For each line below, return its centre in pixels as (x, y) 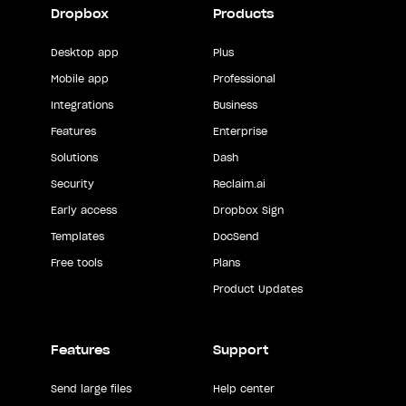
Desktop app (85, 52)
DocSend (236, 236)
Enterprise (240, 131)
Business (235, 105)
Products (243, 14)
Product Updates (257, 289)
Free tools (77, 262)
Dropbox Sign (248, 210)
